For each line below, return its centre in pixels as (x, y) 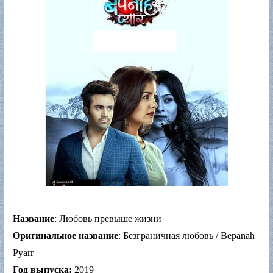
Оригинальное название (66, 235)
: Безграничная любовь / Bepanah (186, 235)
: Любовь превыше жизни (108, 218)
